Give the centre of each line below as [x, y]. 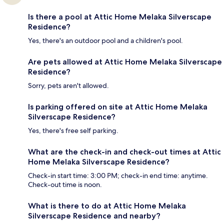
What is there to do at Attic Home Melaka [107, 206]
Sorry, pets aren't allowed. [68, 86]
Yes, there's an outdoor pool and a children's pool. [105, 41]
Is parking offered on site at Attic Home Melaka [118, 107]
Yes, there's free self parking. [73, 131]
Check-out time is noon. [65, 185]
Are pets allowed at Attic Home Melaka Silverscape [125, 62]
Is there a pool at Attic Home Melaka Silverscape [120, 17]
